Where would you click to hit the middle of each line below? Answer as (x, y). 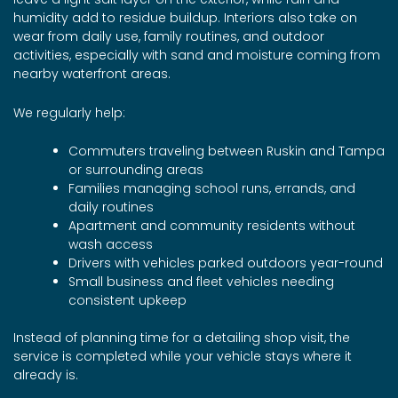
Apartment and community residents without (212, 226)
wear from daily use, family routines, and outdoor (169, 37)
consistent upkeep (127, 301)
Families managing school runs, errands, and (212, 189)
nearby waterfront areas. (92, 74)
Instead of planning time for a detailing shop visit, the (182, 338)
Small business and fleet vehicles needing (201, 282)
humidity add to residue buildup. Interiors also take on (185, 18)
